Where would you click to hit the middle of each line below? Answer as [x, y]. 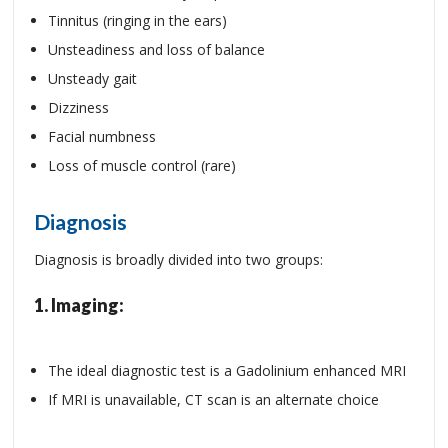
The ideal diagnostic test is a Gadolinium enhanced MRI [227, 370]
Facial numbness [102, 136]
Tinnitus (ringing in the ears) [137, 20]
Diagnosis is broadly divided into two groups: [178, 259]
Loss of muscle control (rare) [142, 165]
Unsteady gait [92, 78]
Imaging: [87, 305]
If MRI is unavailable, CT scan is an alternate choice [213, 399]
